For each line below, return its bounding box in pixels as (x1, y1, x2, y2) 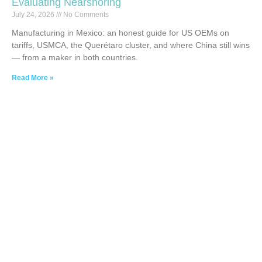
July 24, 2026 (12, 10, 56, 19)
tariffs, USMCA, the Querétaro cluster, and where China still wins (12, 40, 250, 50)
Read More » (12, 73, 54, 82)
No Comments (61, 10, 109, 19)
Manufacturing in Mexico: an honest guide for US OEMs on (12, 27, 229, 37)
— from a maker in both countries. (12, 52, 138, 62)
